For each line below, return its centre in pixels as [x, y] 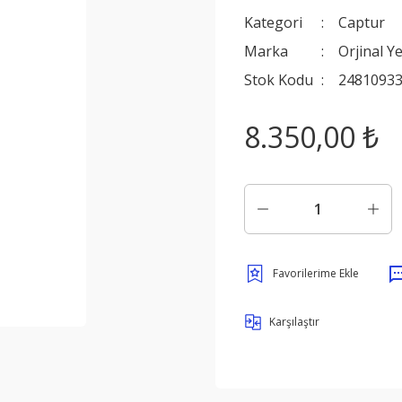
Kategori [273, 22]
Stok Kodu [279, 80]
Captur [362, 22]
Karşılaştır [294, 322]
